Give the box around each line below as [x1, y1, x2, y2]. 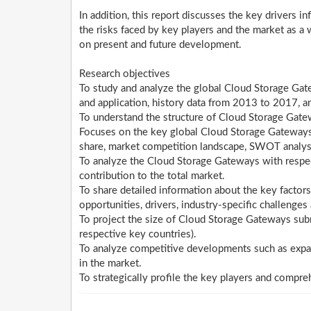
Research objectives [79, 69, 170, 80]
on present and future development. [79, 40, 242, 51]
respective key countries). [79, 229, 196, 240]
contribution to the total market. [79, 171, 225, 182]
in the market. [79, 258, 142, 269]
